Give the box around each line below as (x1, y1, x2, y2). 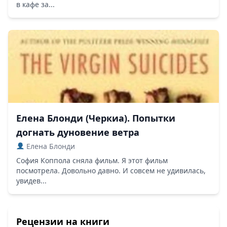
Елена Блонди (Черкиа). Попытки (16, 111, 175, 124)
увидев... (16, 175, 47, 185)
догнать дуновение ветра (16, 126, 139, 138)
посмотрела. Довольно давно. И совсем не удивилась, (16, 165, 206, 175)
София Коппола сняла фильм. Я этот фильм (16, 155, 168, 165)
